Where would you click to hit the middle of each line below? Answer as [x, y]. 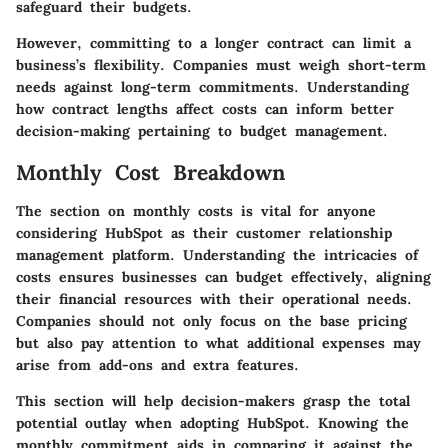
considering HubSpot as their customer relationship [204, 232]
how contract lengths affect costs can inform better [205, 109]
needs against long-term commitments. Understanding [212, 87]
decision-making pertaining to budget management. [202, 131]
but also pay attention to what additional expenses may [218, 342]
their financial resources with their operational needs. [214, 298]
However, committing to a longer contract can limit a [213, 43]
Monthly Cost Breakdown [150, 173]
